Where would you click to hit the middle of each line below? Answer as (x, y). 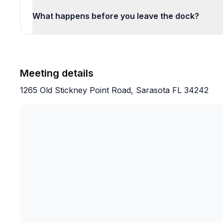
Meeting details (57, 73)
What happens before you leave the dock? (116, 16)
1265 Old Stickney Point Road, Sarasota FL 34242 (114, 90)
